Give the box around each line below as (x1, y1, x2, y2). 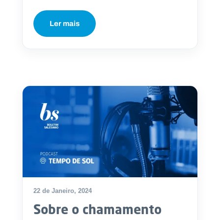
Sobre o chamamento (33, 201, 162, 218)
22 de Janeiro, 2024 (33, 187, 92, 195)
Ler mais (50, 18, 80, 29)
